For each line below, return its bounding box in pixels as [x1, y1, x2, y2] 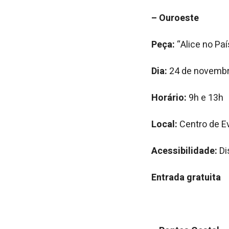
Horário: [151, 91, 187, 105]
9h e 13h [187, 91, 223, 105]
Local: [151, 118, 177, 131]
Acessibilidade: [151, 144, 217, 158]
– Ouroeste [151, 11, 199, 25]
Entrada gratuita [151, 171, 221, 185]
